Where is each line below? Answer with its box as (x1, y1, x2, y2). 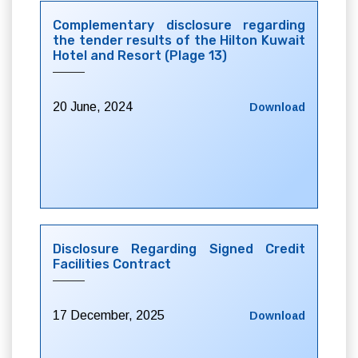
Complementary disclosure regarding (53, 18, 305, 33)
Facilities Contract (53, 257, 171, 272)
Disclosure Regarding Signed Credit (53, 241, 305, 257)
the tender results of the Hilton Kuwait (53, 33, 305, 48)
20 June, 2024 (53, 100, 133, 113)
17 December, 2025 (53, 308, 165, 322)
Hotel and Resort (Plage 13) (53, 48, 227, 63)
